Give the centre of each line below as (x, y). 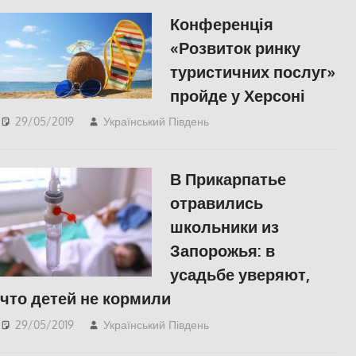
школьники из (224, 227)
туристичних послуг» (252, 71)
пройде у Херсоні (237, 95)
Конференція (221, 23)
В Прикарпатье (228, 179)
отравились (216, 203)
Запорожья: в (222, 251)
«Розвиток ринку (235, 47)
